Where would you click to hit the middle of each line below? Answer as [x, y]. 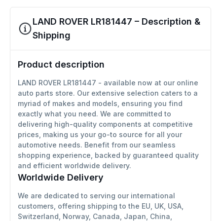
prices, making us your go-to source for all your [100, 134]
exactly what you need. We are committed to [94, 113]
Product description [61, 64]
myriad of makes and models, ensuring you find [100, 103]
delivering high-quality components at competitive [105, 124]
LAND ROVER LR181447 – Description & [116, 21]
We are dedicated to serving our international [96, 195]
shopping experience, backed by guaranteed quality [108, 155]
